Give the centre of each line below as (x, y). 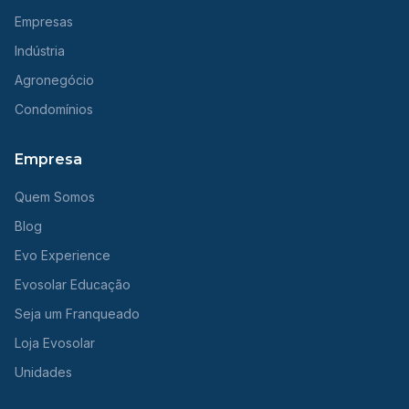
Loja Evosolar (55, 343)
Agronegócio (54, 80)
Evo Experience (63, 255)
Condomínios (54, 109)
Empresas (44, 21)
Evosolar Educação (73, 284)
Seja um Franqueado (77, 314)
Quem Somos (55, 197)
